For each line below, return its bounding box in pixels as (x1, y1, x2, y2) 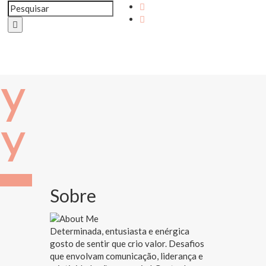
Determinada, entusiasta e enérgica (49, 225, 189, 236)
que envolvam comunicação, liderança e (49, 250, 203, 261)
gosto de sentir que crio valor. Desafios (49, 237, 204, 249)
